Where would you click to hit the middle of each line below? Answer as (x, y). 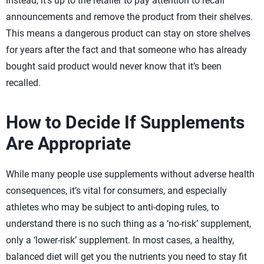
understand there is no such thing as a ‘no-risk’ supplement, (128, 224)
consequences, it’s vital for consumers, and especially (116, 191)
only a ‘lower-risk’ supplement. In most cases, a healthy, (120, 240)
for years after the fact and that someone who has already (126, 50)
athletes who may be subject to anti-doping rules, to (113, 207)
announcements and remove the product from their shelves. (129, 17)
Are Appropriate (68, 143)
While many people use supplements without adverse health (130, 174)
